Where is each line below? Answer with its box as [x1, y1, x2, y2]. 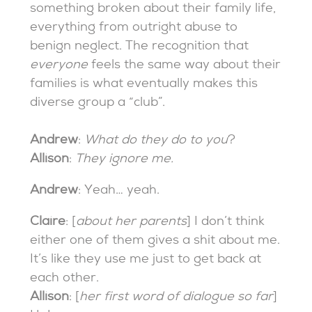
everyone [30, 58, 88, 74]
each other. [30, 272, 100, 287]
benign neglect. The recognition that [30, 40, 249, 55]
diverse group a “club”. [30, 96, 166, 111]
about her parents [76, 215, 187, 231]
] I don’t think [187, 215, 265, 231]
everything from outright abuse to [30, 21, 238, 36]
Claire [30, 215, 66, 231]
